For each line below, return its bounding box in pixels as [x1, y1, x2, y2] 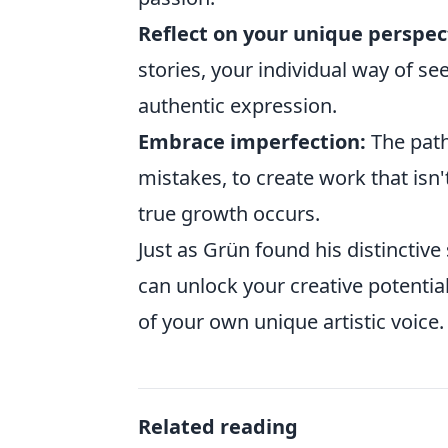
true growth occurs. [138, 200, 320, 227]
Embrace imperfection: [138, 128, 366, 155]
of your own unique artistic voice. [138, 308, 444, 335]
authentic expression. [138, 92, 337, 119]
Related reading [138, 413, 298, 440]
